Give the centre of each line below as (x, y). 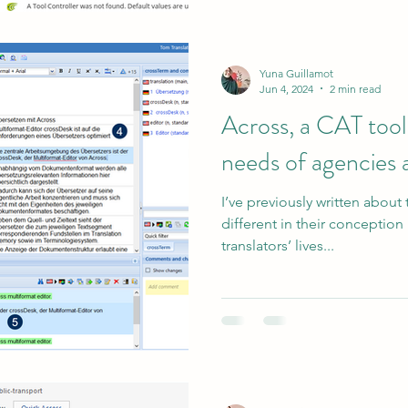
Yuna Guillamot (296, 73)
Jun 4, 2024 (286, 88)
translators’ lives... (278, 245)
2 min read (355, 88)
